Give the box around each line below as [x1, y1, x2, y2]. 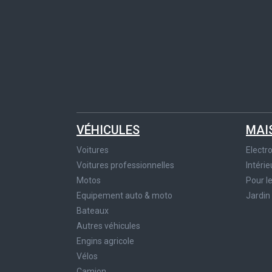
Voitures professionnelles [76, 160, 174, 171]
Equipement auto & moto [76, 191, 172, 201]
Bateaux [76, 206, 109, 216]
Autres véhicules [76, 221, 140, 231]
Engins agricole [76, 236, 134, 246]
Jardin [246, 191, 270, 201]
